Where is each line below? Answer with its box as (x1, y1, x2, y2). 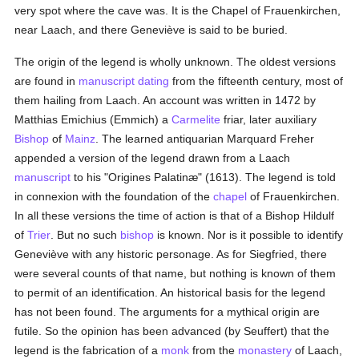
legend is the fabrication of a (14, 344, 162, 357)
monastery (238, 344, 292, 357)
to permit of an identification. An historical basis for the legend (14, 286, 326, 299)
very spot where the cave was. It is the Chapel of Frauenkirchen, (14, 4, 341, 17)
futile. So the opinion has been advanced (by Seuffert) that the (14, 325, 330, 337)
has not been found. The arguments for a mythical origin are (14, 305, 321, 318)
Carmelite (171, 113, 221, 126)
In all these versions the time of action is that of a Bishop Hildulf (14, 209, 335, 222)
